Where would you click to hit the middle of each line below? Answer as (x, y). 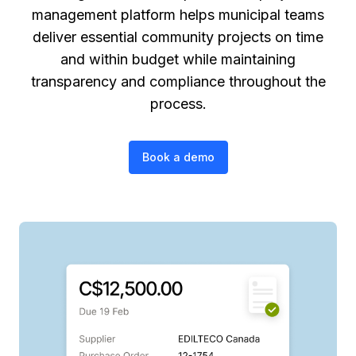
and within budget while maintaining (178, 59)
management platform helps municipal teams (178, 15)
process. (178, 104)
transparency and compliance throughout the (178, 81)
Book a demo (178, 157)
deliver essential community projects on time (178, 37)
